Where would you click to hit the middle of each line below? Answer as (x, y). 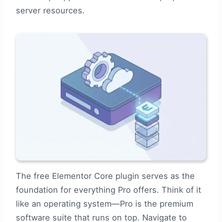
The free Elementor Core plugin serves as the (105, 176)
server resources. (50, 10)
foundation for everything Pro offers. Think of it (109, 190)
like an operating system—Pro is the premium (105, 203)
